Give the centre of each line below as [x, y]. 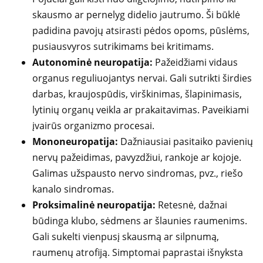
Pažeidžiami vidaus [195, 62]
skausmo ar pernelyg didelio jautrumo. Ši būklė [136, 14]
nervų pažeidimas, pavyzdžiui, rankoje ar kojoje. [137, 157]
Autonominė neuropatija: [92, 62]
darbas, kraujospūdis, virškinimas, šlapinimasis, [137, 94]
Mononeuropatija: [75, 141]
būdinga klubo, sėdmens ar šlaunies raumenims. [140, 220]
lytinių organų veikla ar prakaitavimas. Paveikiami [141, 109]
